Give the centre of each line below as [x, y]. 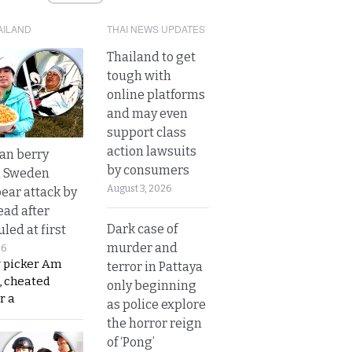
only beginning [152, 285]
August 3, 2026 [139, 188]
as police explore [156, 304]
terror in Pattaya [155, 266]
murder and [142, 247]
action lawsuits [152, 151]
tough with [139, 75]
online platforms [156, 94]
